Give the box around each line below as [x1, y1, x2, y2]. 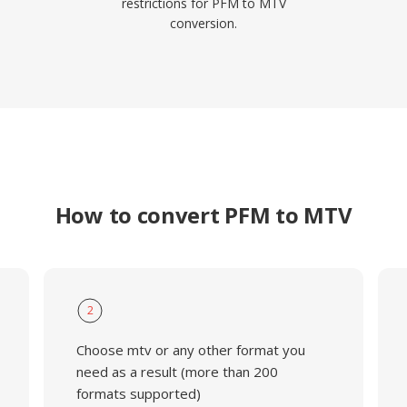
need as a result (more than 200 [75, 362, 278, 381]
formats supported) [75, 384, 201, 402]
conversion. [170, 15, 237, 32]
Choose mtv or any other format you [75, 341, 305, 359]
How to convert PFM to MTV [55, 200, 352, 230]
